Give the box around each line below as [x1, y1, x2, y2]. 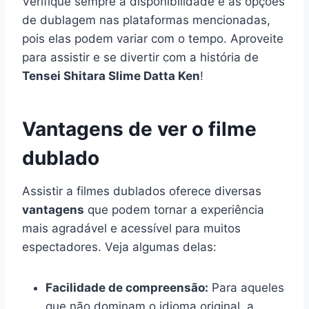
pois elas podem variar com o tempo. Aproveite [22, 31, 283, 46]
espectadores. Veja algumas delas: [22, 239, 217, 254]
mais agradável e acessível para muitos [22, 221, 241, 235]
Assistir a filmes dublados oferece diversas [22, 183, 261, 198]
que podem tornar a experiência [84, 202, 264, 217]
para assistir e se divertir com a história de [22, 50, 259, 64]
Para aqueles [208, 280, 284, 295]
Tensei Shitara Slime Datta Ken [22, 68, 200, 83]
